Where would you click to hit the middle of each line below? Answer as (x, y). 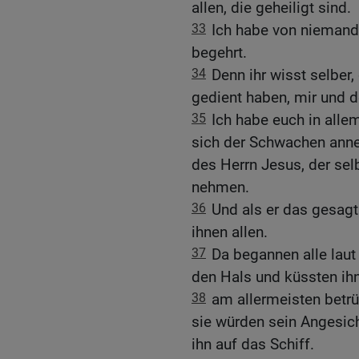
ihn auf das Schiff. (253, 344)
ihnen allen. (230, 232)
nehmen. (220, 187)
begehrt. (219, 52)
